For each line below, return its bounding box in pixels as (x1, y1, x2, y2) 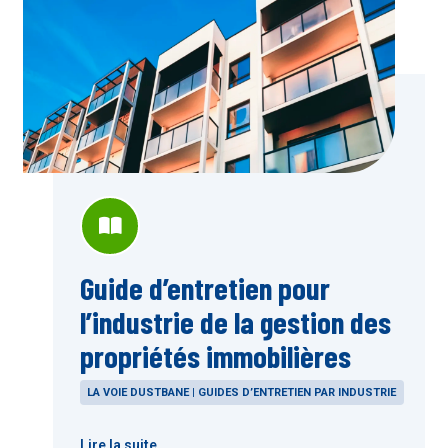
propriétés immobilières (79, 336, 351, 374)
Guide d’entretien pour (79, 268, 330, 306)
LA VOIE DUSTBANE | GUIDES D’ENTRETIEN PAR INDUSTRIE (87, 385, 397, 399)
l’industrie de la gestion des (79, 302, 391, 340)
